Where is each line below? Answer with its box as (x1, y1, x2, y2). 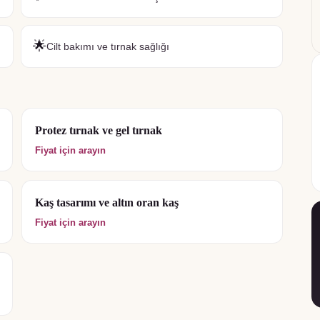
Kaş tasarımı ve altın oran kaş (35, 196, 179, 209)
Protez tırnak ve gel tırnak (35, 124, 162, 136)
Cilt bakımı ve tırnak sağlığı (46, 40, 169, 52)
